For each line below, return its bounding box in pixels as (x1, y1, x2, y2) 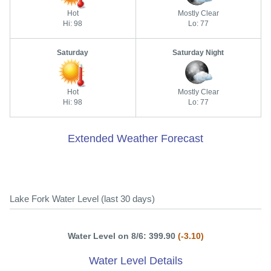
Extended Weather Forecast (68, 132, 203, 145)
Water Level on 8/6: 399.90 (67, 231, 178, 241)
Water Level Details (88, 255, 183, 267)
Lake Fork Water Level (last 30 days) (10, 194, 155, 204)
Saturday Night (172, 48, 224, 57)
